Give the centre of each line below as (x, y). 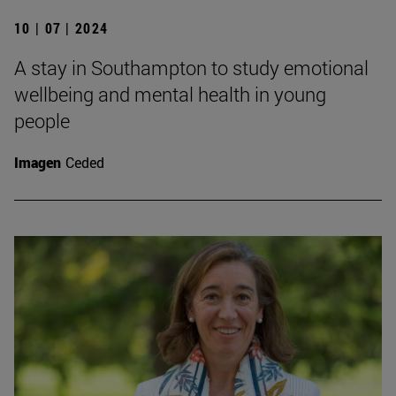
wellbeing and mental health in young (170, 94)
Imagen (38, 162)
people (42, 120)
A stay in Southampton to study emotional (191, 67)
